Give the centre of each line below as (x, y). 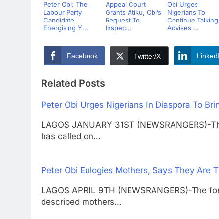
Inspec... (118, 28)
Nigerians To (186, 12)
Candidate (59, 20)
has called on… (71, 136)
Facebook (82, 56)
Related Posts (73, 83)
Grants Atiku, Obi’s (133, 12)
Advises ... (183, 28)
